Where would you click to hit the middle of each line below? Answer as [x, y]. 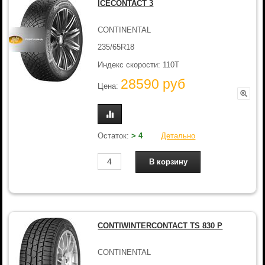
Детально [178, 135]
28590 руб [153, 84]
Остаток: [115, 135]
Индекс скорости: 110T [139, 64]
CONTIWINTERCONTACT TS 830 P [160, 226]
